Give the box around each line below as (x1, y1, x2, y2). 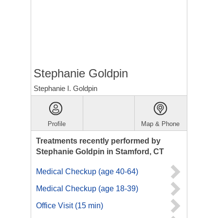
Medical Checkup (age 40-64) (36, 167, 138, 176)
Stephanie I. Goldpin (34, 84, 97, 92)
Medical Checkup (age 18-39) (36, 184, 138, 193)
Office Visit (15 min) (36, 201, 103, 210)
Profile (48, 120, 66, 127)
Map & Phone (141, 120, 180, 127)
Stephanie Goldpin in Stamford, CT (36, 147, 164, 156)
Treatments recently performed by (36, 137, 161, 145)
